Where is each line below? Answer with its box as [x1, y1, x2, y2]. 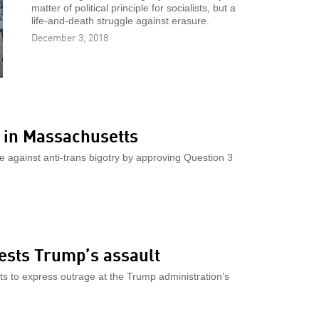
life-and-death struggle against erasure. [31, 15, 209, 26]
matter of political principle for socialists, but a [31, 2, 236, 14]
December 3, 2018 [31, 29, 108, 44]
